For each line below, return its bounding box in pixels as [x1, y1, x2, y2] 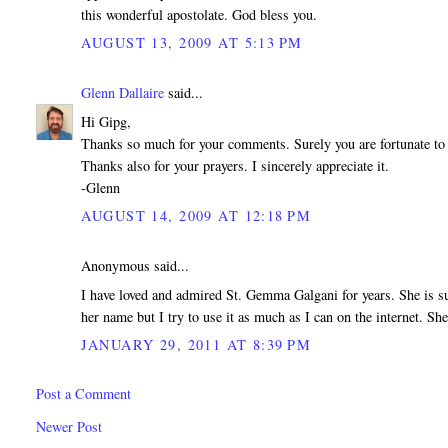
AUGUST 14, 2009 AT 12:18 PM [81, 206, 312, 226]
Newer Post [36, 417, 103, 437]
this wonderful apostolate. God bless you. [81, 5, 318, 25]
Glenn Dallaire [81, 83, 165, 103]
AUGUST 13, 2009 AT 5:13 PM [81, 33, 303, 53]
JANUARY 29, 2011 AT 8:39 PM [81, 335, 312, 355]
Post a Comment [36, 383, 132, 403]
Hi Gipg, [81, 112, 132, 132]
